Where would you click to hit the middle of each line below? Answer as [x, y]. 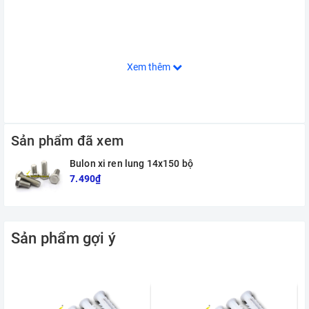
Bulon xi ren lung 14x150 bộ [131, 164]
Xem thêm [150, 67]
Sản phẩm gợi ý [64, 238]
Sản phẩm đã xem [67, 141]
